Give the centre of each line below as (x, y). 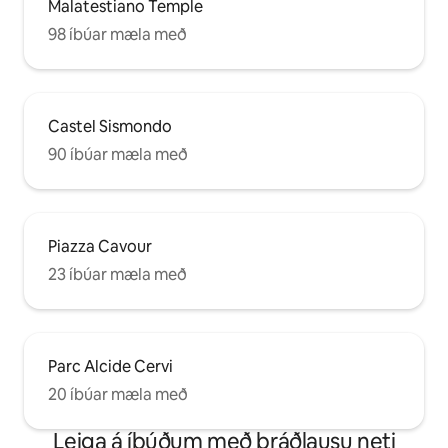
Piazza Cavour (100, 246)
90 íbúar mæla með (118, 154)
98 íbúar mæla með (117, 34)
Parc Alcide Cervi (110, 366)
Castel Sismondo (110, 126)
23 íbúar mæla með (117, 274)
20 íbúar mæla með (118, 394)
